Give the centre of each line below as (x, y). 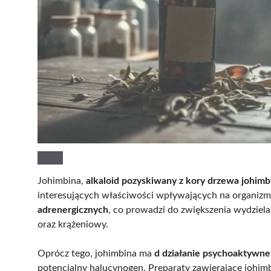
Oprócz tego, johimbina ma (96, 254)
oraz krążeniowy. (73, 225)
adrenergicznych (73, 210)
